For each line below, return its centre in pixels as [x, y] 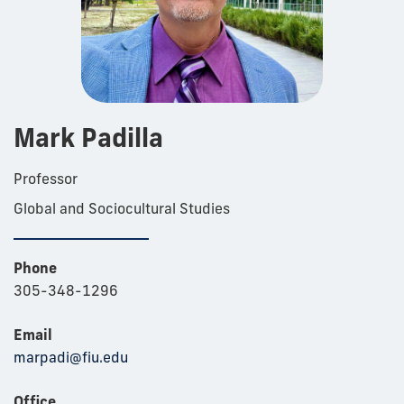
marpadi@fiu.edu [71, 358]
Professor [46, 179]
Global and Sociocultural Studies [122, 209]
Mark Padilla [88, 138]
